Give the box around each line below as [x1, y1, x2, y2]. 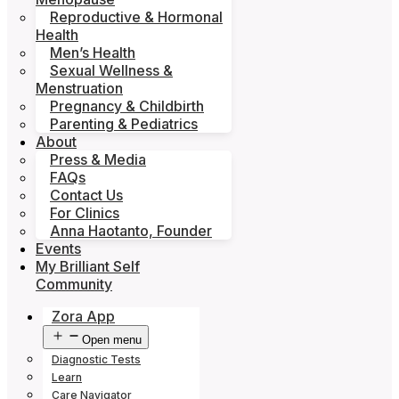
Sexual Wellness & [50, 61, 173, 79]
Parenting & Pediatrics [50, 115, 198, 133]
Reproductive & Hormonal [50, 8, 223, 26]
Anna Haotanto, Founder [50, 222, 212, 240]
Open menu [82, 333, 142, 346]
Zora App [52, 307, 115, 325]
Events [36, 240, 81, 257]
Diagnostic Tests [52, 353, 141, 366]
